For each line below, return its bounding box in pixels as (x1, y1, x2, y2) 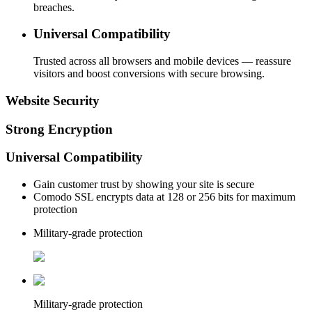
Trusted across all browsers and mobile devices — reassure (33, 55, 291, 68)
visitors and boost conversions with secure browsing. (33, 68, 265, 80)
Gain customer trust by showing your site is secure (33, 178, 254, 190)
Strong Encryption (6, 121, 113, 136)
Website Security (6, 93, 100, 108)
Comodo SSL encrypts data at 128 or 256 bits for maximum (33, 190, 295, 203)
